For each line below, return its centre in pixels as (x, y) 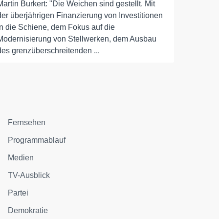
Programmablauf (37, 140)
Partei (18, 193)
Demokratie (28, 210)
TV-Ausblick (29, 175)
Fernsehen (27, 122)
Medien (21, 158)
